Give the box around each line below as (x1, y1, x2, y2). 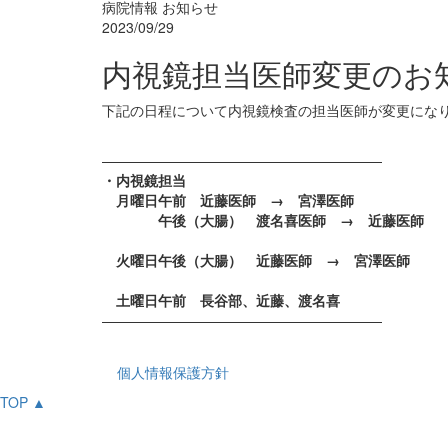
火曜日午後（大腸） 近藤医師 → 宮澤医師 (102, 250, 410, 271)
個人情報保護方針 (117, 362, 229, 383)
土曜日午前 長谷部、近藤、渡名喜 (102, 290, 340, 311)
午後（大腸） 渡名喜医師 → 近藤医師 (102, 210, 424, 231)
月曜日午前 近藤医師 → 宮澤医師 (102, 190, 354, 211)
